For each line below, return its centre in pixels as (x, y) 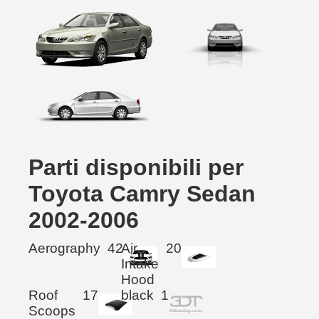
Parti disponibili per (136, 167)
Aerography (64, 248)
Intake (140, 263)
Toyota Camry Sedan (142, 193)
